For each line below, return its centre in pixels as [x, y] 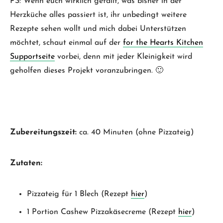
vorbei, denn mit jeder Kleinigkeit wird [123, 56]
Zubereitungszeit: [43, 132]
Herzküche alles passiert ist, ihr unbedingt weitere [98, 15]
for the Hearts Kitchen [163, 43]
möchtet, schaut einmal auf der [66, 43]
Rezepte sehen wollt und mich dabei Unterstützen [98, 29]
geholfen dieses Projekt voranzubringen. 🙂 [87, 70]
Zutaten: [26, 163]
